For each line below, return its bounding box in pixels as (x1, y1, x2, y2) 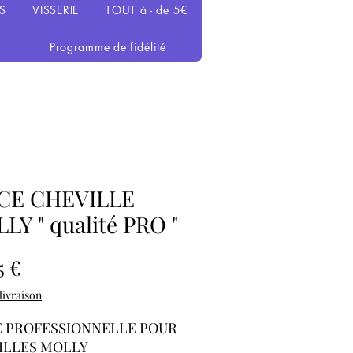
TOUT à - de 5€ (106, 2, 188, 17)
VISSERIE (32, 2, 79, 17)
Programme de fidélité (49, 39, 166, 54)
